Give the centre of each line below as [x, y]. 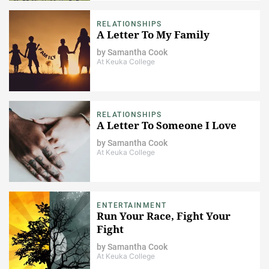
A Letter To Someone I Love [167, 125]
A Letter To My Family [153, 34]
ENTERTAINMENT [132, 205]
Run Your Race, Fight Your [164, 216]
